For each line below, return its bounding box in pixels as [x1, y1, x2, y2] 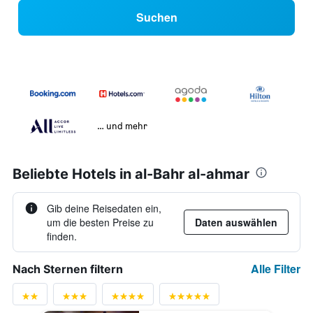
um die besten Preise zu [47, 215, 154, 230]
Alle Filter [251, 261, 300, 277]
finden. [47, 229, 77, 244]
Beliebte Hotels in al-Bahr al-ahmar [13, 166, 249, 183]
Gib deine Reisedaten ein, [47, 201, 161, 216]
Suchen [136, 9, 177, 26]
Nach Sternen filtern [13, 262, 123, 277]
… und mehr [96, 119, 147, 132]
